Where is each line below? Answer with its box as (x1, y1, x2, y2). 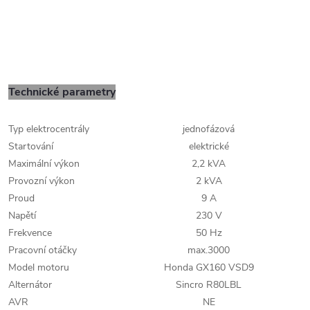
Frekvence (8, 226, 52, 239)
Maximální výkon (8, 156, 80, 170)
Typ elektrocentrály (8, 122, 89, 136)
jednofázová (183, 122, 235, 136)
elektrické (188, 139, 229, 153)
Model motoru (8, 260, 69, 274)
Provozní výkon (8, 174, 75, 188)
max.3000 (188, 243, 230, 257)
